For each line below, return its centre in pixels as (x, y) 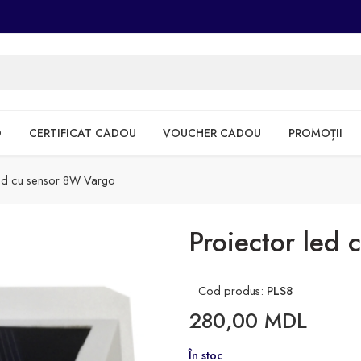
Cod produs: (228, 290)
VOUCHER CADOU (212, 133)
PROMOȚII (315, 133)
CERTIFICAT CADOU (82, 133)
